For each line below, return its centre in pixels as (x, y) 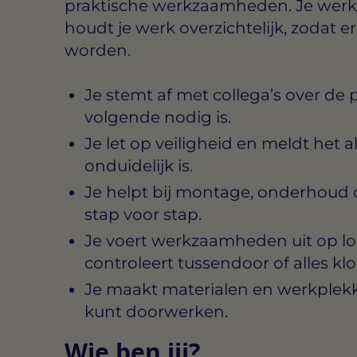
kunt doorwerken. (156, 312)
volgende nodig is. (157, 118)
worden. (97, 51)
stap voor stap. (143, 215)
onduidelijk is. (138, 166)
